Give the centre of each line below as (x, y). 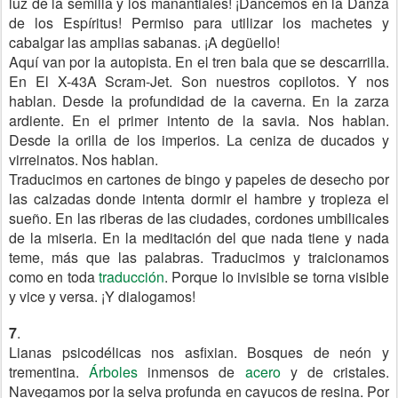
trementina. (49, 372)
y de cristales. (335, 372)
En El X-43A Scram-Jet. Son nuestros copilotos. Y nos (199, 81)
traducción (131, 277)
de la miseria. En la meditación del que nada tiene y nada (199, 238)
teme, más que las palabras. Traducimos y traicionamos (199, 257)
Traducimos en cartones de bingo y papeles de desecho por (199, 179)
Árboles (114, 372)
